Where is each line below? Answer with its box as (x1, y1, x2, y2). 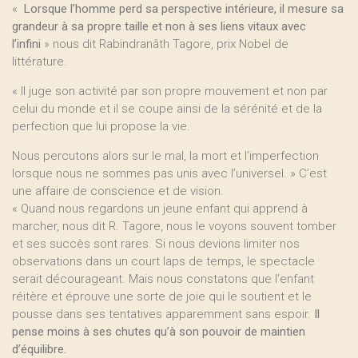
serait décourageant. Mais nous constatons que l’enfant (12, 272, 314, 286)
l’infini (12, 37, 41, 51)
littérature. (12, 54, 67, 69)
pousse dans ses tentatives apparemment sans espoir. (12, 307, 314, 321)
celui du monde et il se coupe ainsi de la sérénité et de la (12, 101, 322, 116)
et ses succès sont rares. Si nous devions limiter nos (12, 237, 300, 251)
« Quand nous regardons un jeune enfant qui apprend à (12, 201, 308, 216)
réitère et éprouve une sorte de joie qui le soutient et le (12, 289, 312, 304)
